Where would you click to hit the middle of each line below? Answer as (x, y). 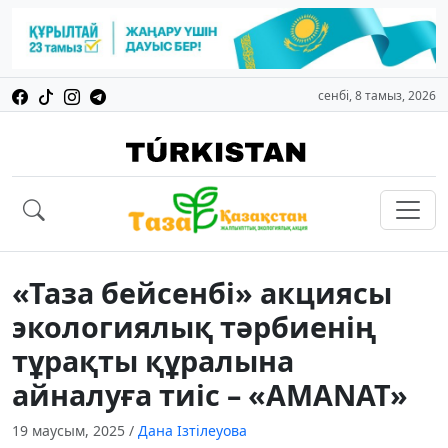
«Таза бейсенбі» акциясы (202, 293)
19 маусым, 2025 (70, 431)
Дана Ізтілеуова (192, 431)
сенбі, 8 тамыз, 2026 (377, 96)
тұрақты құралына (153, 361)
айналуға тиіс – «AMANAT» (210, 395)
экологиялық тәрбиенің (194, 327)
